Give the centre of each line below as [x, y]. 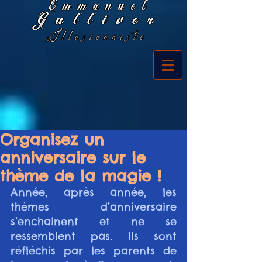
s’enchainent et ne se [94, 221]
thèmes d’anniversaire [94, 207]
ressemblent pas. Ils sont [94, 236]
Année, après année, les [94, 192]
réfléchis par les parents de [94, 251]
